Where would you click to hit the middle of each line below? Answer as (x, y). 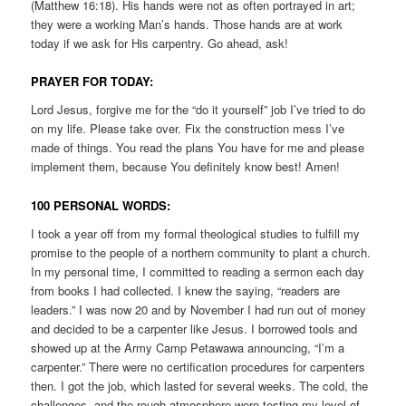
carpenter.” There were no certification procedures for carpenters (198, 367)
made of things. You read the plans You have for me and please (198, 148)
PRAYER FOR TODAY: (92, 81)
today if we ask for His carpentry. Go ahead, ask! (160, 43)
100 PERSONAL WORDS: (101, 205)
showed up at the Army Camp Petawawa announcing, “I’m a (188, 348)
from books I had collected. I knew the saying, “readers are (186, 291)
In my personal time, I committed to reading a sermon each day (198, 272)
